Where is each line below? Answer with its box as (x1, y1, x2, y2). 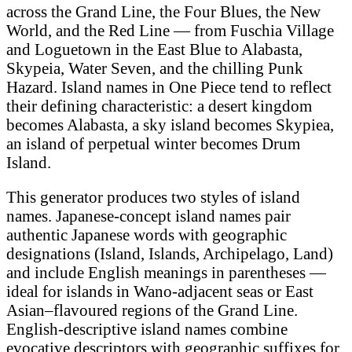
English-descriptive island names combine (6, 320, 288, 339)
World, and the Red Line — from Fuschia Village (6, 20, 334, 39)
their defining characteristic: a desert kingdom (6, 96, 312, 115)
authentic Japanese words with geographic (6, 225, 287, 244)
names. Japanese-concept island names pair (6, 207, 291, 225)
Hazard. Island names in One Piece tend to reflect (6, 77, 332, 96)
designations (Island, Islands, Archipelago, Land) (6, 244, 333, 263)
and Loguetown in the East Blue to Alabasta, (6, 39, 302, 58)
